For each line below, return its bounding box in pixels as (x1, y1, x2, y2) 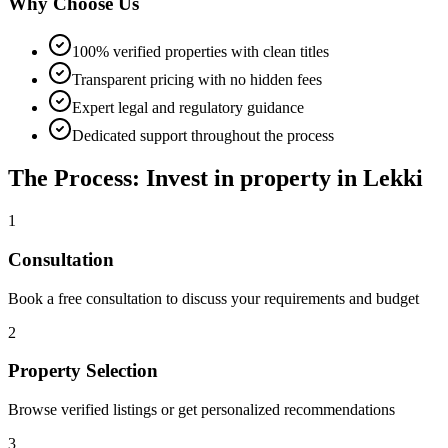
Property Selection (8, 360, 158, 382)
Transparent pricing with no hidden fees (72, 71, 322, 89)
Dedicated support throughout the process (72, 127, 334, 145)
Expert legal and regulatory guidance (72, 99, 304, 117)
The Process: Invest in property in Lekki (8, 165, 423, 192)
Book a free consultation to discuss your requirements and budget (8, 289, 419, 307)
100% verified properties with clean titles (72, 43, 329, 61)
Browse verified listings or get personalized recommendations (8, 401, 395, 419)
